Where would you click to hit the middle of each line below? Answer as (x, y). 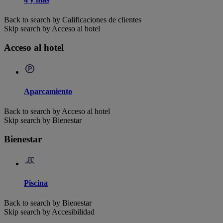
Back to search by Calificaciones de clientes (73, 19)
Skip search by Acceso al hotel (52, 28)
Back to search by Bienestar (48, 203)
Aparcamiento (48, 92)
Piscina (36, 183)
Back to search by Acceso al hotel (57, 111)
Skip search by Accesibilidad (49, 212)
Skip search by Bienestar (43, 120)
